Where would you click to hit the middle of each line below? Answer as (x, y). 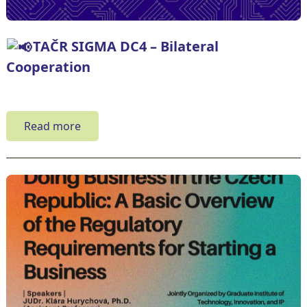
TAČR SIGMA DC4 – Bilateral (125, 46)
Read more (52, 126)
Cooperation (48, 66)
